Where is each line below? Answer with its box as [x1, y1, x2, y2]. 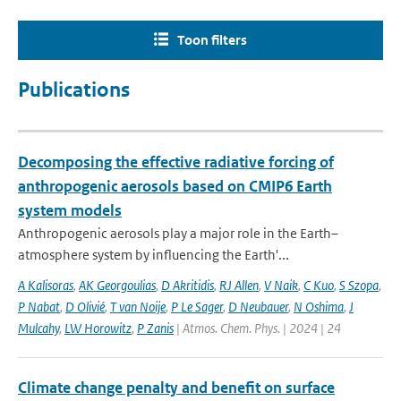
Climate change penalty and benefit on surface [18, 378, 335, 397]
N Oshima [294, 298, 344, 315]
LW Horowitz [64, 320, 132, 337]
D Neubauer [228, 298, 288, 315]
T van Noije [110, 298, 166, 315]
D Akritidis [161, 277, 214, 294]
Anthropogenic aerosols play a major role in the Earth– [18, 225, 338, 242]
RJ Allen [219, 277, 259, 294]
